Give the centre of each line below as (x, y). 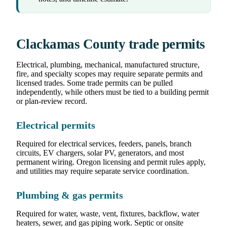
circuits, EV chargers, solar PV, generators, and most (100, 153)
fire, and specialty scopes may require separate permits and (109, 74)
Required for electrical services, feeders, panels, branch (104, 144)
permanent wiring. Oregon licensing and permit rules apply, (111, 162)
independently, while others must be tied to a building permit (112, 92)
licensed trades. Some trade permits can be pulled (94, 83)
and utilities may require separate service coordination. (103, 171)
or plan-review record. (52, 101)
